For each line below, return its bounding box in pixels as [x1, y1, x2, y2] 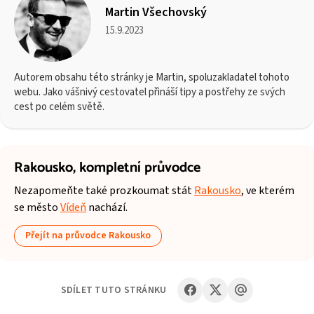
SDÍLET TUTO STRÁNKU [60, 282, 167, 297]
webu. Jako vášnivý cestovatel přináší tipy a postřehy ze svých [14, 85, 285, 100]
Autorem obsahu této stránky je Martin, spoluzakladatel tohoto [14, 70, 289, 86]
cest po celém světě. [14, 100, 104, 115]
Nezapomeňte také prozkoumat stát [14, 182, 194, 198]
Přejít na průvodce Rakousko [25, 228, 151, 243]
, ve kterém [241, 182, 294, 198]
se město [14, 199, 60, 215]
